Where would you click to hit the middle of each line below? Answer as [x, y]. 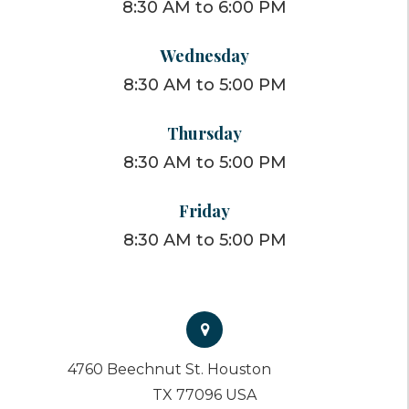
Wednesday [204, 56]
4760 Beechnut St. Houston [169, 370]
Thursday [204, 133]
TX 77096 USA [204, 395]
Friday [204, 211]
